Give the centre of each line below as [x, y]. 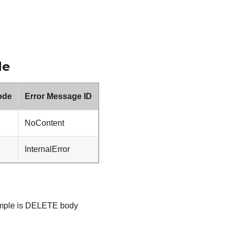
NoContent [44, 123]
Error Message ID [58, 97]
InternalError [47, 149]
